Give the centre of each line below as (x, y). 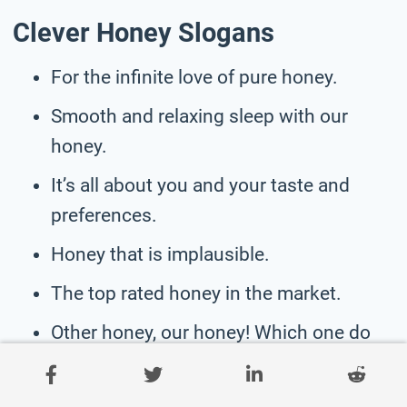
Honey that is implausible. (160, 254)
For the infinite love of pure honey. (194, 77)
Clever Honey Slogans (144, 33)
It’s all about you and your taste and (200, 185)
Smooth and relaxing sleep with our (199, 116)
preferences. (104, 215)
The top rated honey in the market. (196, 293)
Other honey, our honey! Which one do (211, 332)
